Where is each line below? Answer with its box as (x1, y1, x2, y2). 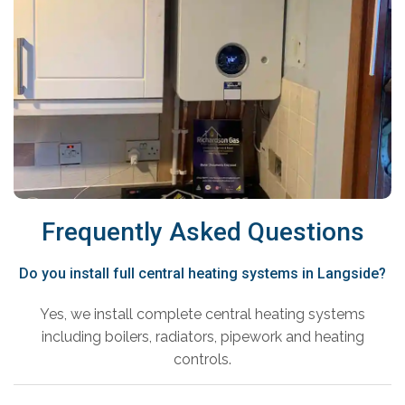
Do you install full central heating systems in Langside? (19, 265, 386, 283)
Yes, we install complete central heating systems (40, 306, 365, 324)
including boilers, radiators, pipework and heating (41, 328, 364, 346)
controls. (174, 351, 231, 369)
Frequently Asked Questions (41, 217, 364, 248)
